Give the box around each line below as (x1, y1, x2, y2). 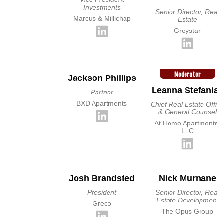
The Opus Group (161, 207, 214, 215)
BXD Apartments (77, 99, 127, 107)
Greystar (174, 27, 201, 34)
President (87, 188, 117, 196)
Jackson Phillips (67, 73, 136, 83)
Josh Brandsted (69, 173, 135, 183)
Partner (90, 88, 113, 96)
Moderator (174, 71, 201, 78)
